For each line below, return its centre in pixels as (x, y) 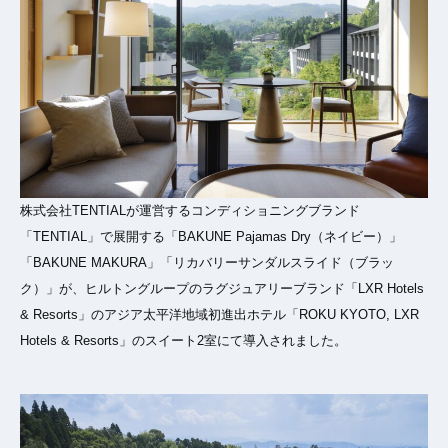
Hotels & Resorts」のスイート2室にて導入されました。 (183, 340)
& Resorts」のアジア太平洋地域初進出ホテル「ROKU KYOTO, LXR (219, 314)
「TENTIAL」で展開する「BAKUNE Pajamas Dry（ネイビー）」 (211, 236)
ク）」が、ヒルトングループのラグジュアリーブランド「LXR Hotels (222, 288)
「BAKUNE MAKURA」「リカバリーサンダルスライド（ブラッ (207, 262)
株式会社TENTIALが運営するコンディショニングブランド (190, 210)
